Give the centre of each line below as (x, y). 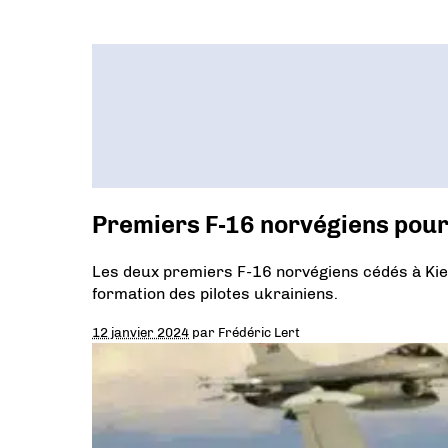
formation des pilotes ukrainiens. (215, 293)
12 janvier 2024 (140, 331)
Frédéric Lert (259, 331)
